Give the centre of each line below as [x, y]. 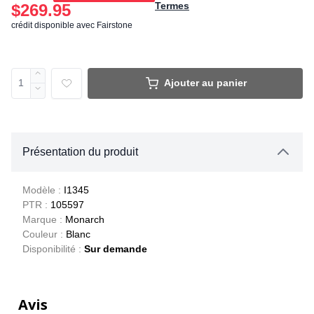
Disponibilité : [52, 248]
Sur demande [116, 248]
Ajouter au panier [206, 83]
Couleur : [43, 234]
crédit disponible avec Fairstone [72, 25]
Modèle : [42, 190]
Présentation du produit [80, 151]
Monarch [83, 219]
